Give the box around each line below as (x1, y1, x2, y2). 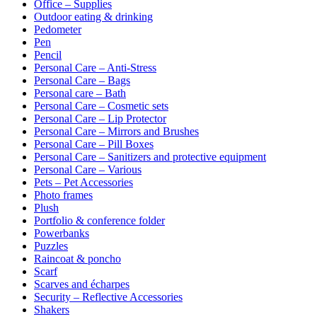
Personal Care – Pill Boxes (34, 137, 154, 150)
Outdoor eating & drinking (34, 10, 153, 23)
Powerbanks (34, 226, 89, 239)
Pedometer (34, 23, 81, 35)
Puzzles (34, 239, 68, 252)
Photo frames (34, 188, 93, 201)
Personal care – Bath (34, 86, 126, 99)
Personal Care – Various (34, 163, 142, 175)
